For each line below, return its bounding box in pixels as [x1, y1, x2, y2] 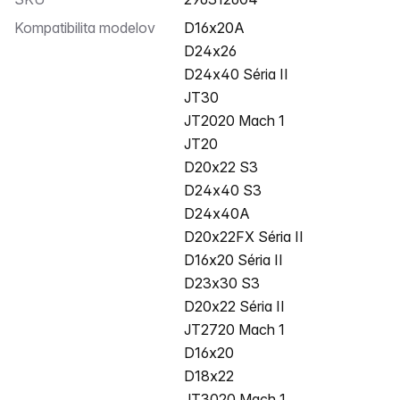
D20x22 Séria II [184, 297, 285, 315]
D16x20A [195, 19, 245, 37]
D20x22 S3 [184, 158, 258, 176]
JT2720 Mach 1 [184, 321, 285, 338]
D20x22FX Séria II [184, 228, 304, 246]
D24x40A [184, 204, 250, 222]
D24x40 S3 [184, 181, 262, 199]
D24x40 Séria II [184, 65, 288, 83]
